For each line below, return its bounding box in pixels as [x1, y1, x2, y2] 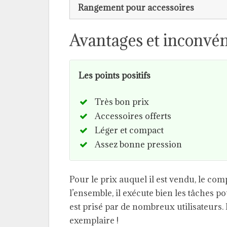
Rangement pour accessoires [78, 2, 194, 13]
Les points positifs [79, 69, 150, 81]
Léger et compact [95, 124, 164, 136]
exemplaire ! [69, 214, 119, 226]
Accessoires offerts [95, 110, 171, 122]
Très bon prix [95, 96, 149, 107]
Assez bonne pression [95, 138, 182, 150]
